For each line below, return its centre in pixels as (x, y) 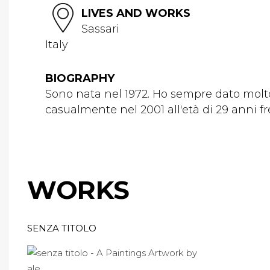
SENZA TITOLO (62, 228)
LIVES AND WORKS (136, 13)
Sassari (100, 29)
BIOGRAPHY (80, 78)
